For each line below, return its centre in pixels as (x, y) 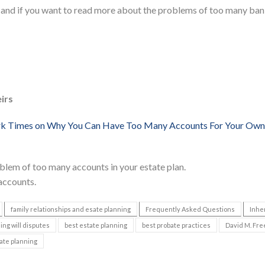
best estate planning (96, 225)
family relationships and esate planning (71, 209)
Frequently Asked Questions (190, 209)
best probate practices (176, 225)
